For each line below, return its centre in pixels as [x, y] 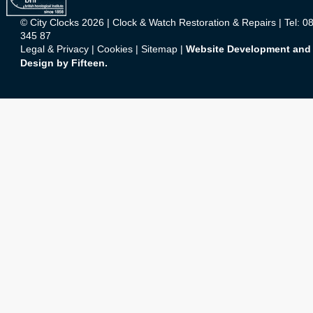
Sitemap [159, 49]
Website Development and [248, 49]
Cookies [115, 49]
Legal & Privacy [54, 49]
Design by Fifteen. [64, 63]
